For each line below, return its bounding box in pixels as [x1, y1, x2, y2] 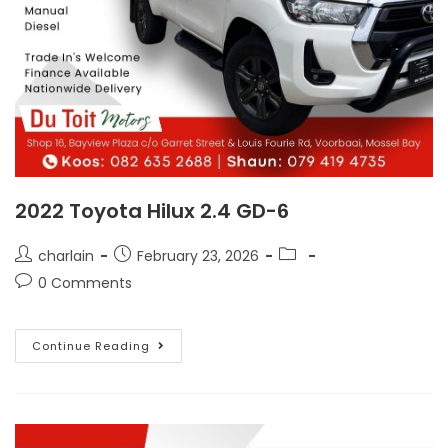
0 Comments [38, 272, 132, 293]
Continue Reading [32, 337, 150, 354]
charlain [38, 245, 94, 266]
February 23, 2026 [137, 245, 259, 266]
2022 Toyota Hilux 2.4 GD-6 [15, 196, 289, 225]
